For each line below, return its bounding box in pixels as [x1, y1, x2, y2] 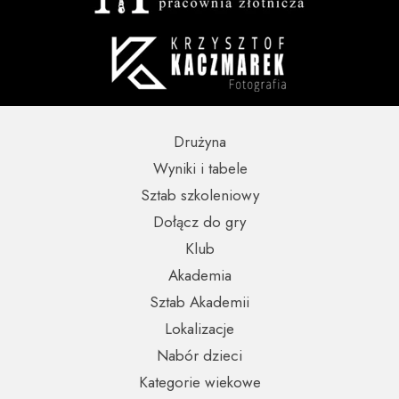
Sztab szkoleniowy [140, 184, 259, 206]
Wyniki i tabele [153, 158, 248, 179]
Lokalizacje [165, 318, 234, 339]
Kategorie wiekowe [138, 371, 261, 393]
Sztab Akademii [150, 291, 249, 313]
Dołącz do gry [153, 211, 246, 232]
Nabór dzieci [157, 345, 242, 366]
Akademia [167, 265, 232, 286]
